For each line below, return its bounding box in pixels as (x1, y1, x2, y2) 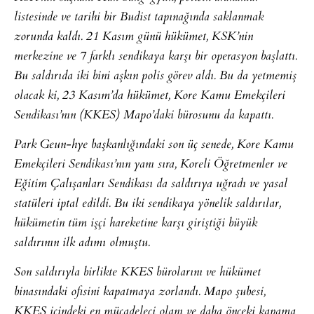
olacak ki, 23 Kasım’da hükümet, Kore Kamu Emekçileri (14, 86, 285, 106)
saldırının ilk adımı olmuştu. (14, 233, 150, 253)
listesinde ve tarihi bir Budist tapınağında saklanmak (14, 7, 264, 27)
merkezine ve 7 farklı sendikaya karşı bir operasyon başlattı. (14, 46, 297, 67)
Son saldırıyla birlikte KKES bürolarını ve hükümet (14, 263, 261, 283)
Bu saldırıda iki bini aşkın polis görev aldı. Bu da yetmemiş (14, 66, 296, 86)
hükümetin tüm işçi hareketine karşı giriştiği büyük (14, 213, 257, 233)
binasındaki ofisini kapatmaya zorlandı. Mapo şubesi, (14, 282, 266, 303)
